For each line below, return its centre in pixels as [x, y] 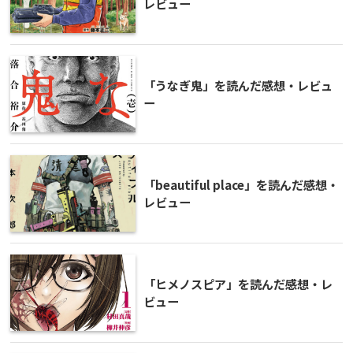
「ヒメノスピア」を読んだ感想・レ [238, 284]
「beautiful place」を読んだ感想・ [241, 185]
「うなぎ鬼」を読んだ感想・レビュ [238, 85]
